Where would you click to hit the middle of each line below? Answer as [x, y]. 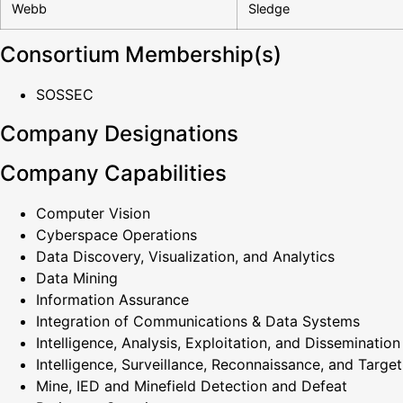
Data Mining [77, 278]
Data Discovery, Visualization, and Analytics [185, 256]
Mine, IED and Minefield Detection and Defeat [192, 386]
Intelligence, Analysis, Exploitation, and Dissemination [218, 343]
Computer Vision [93, 213]
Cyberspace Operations [116, 235]
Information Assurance [112, 300]
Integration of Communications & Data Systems [198, 321]
